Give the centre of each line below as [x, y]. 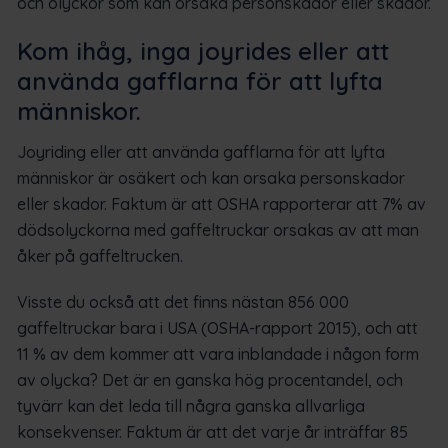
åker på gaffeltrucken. [100, 255]
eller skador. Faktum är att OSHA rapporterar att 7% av [221, 203]
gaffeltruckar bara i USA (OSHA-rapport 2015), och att [217, 327]
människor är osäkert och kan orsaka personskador [211, 177]
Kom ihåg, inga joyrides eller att [203, 50]
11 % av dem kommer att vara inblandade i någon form [218, 353]
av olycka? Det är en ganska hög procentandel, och [210, 379]
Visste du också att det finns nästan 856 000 [183, 301]
